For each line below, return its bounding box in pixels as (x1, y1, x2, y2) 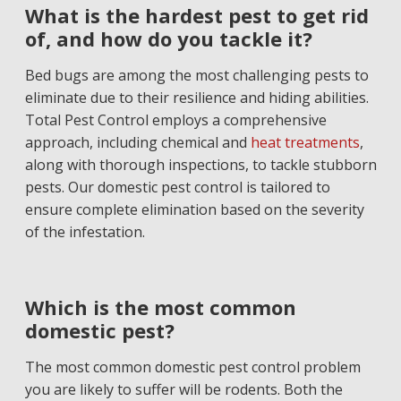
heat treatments (250, 132, 360, 152)
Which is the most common (24, 294, 296, 320)
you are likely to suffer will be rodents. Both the (24, 380, 343, 399)
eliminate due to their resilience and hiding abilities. (24, 88, 369, 107)
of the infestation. (24, 222, 145, 242)
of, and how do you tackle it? (24, 25, 312, 52)
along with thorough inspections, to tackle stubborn (24, 155, 377, 175)
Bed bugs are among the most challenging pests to (24, 65, 369, 85)
